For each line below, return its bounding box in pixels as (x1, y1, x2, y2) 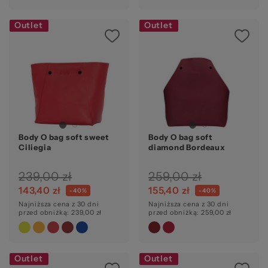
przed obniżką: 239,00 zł (19, 208, 102, 217)
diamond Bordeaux (148, 142, 226, 152)
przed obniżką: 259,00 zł (148, 208, 232, 217)
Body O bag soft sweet (19, 132, 109, 142)
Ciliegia (19, 142, 51, 152)
